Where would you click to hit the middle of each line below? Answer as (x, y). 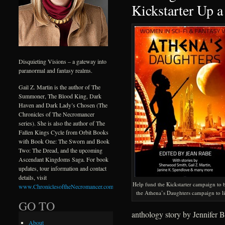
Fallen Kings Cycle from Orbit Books (64, 132)
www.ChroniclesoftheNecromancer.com (66, 187)
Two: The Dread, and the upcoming (61, 150)
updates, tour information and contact (63, 168)
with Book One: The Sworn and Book (64, 141)
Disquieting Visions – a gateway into (63, 62)
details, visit (33, 178)
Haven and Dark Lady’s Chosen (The (63, 105)
